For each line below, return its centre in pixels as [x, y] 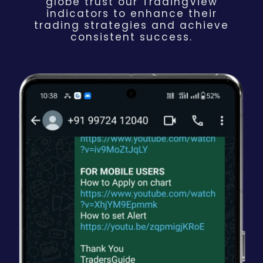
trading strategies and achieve [131, 25]
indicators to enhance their [131, 13]
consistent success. [131, 37]
